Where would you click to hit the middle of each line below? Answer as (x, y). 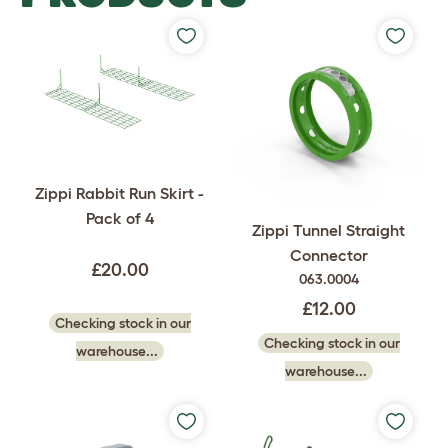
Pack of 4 (119, 218)
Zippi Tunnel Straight (328, 229)
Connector (328, 254)
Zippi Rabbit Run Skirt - (119, 193)
